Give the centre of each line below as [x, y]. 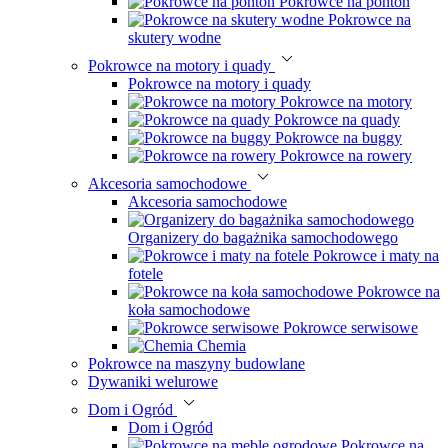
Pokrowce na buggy [338, 137]
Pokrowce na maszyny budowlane [196, 363]
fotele [145, 273]
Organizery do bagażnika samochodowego [263, 237]
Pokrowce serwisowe [350, 327]
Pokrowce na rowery [346, 155]
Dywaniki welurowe [153, 381]
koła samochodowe [189, 309]
